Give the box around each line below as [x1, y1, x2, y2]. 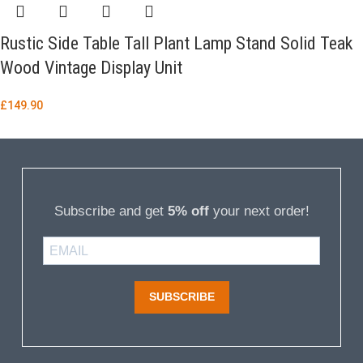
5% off [167, 203, 209, 219]
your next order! [208, 203, 310, 219]
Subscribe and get [53, 203, 168, 219]
